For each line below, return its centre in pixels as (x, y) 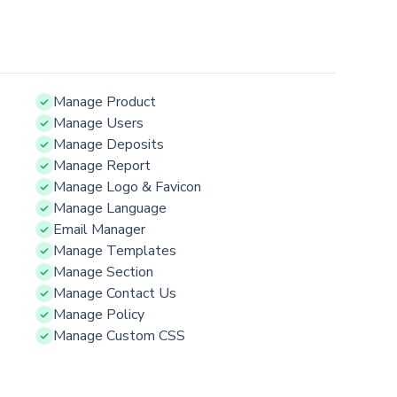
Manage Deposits (109, 144)
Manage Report (102, 165)
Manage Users (98, 123)
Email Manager (99, 229)
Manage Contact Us (115, 293)
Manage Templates (115, 250)
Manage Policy (99, 314)
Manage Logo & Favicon (127, 187)
